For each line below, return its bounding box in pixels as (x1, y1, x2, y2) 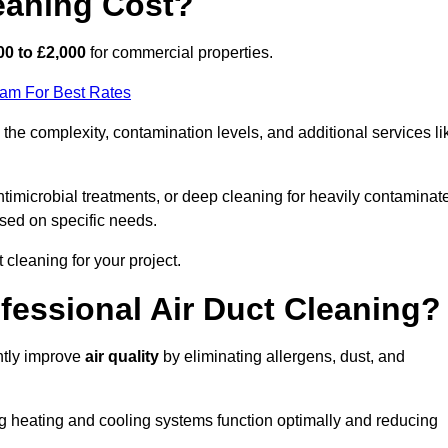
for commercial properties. (86, 44, 273, 62)
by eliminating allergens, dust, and (159, 348, 405, 366)
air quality (85, 348, 159, 366)
